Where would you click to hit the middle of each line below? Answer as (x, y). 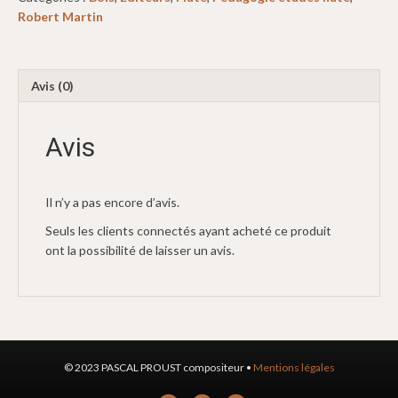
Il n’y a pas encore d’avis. (112, 203)
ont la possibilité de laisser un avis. (140, 251)
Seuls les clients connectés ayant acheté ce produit (188, 231)
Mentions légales (294, 368)
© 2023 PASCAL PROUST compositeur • (158, 368)
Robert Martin (60, 17)
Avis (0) (52, 86)
